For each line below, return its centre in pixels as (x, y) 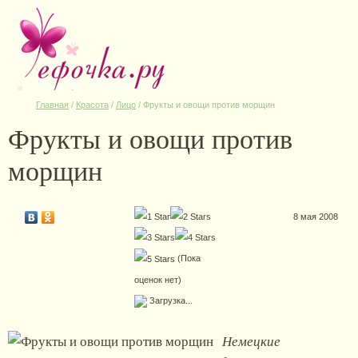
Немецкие (251, 341)
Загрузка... (169, 301)
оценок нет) (157, 280)
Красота (92, 105)
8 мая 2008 (316, 217)
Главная (52, 105)
